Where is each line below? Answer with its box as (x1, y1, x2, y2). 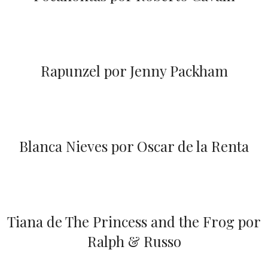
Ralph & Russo (87, 232, 181, 251)
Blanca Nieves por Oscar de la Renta (19, 136, 249, 156)
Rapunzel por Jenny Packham (40, 61, 228, 81)
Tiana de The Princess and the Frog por (7, 212, 261, 232)
